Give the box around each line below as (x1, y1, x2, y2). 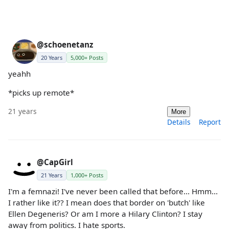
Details (167, 117, 191, 127)
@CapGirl (37, 156, 73, 167)
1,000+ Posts (71, 171, 103, 179)
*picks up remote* (8, 87, 74, 98)
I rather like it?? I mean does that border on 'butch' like (8, 197, 205, 208)
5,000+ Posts (71, 54, 103, 62)
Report (199, 117, 221, 127)
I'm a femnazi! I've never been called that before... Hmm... (8, 186, 218, 196)
